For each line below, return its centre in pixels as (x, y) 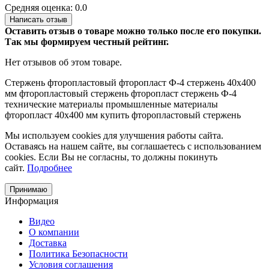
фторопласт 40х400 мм (51, 115)
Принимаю (29, 190)
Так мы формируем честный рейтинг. (87, 42)
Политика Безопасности (78, 254)
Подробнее (50, 168)
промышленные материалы (162, 104)
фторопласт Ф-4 (152, 83)
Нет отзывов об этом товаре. (63, 62)
